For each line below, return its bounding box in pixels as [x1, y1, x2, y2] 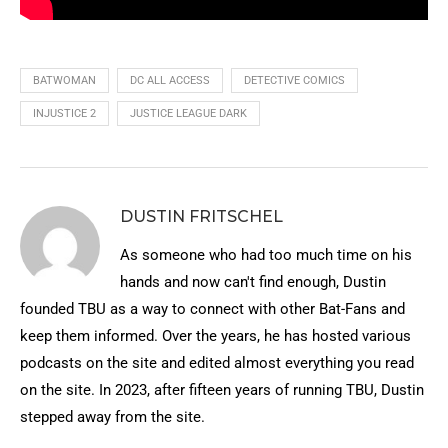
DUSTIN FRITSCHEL [120, 207, 283, 227]
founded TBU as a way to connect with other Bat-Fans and [20, 300, 405, 319]
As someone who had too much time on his [120, 246, 412, 265]
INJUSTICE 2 [33, 107, 96, 121]
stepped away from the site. [20, 408, 205, 427]
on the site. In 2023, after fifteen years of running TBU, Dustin [20, 381, 424, 400]
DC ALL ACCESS [130, 74, 210, 88]
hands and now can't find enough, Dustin [120, 273, 386, 292]
